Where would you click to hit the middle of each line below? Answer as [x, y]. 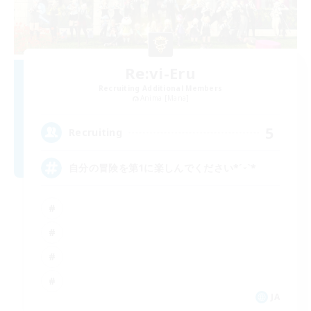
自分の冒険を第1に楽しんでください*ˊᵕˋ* [163, 168]
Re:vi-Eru [160, 73]
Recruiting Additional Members [160, 88]
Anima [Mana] [165, 98]
